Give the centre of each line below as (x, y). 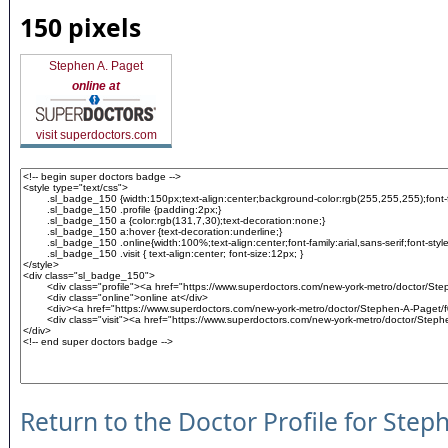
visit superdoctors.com (96, 135)
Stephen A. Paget (96, 66)
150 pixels (80, 27)
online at (96, 86)
